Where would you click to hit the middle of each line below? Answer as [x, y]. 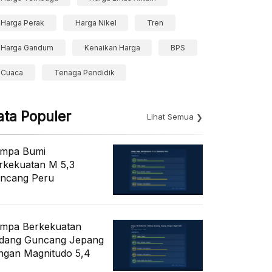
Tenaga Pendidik [84, 73]
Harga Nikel [96, 23]
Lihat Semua [170, 117]
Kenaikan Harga [112, 48]
